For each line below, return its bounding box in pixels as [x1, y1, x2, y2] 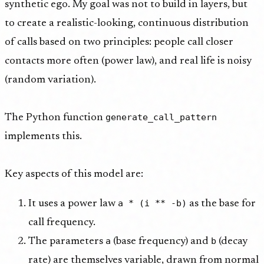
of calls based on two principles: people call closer [5, 37, 233, 48]
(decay [216, 236, 247, 247]
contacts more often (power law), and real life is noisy [5, 55, 252, 67]
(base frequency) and [111, 236, 211, 247]
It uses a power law [28, 198, 118, 209]
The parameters [28, 236, 105, 247]
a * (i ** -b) [118, 197, 187, 208]
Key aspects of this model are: [5, 169, 143, 180]
